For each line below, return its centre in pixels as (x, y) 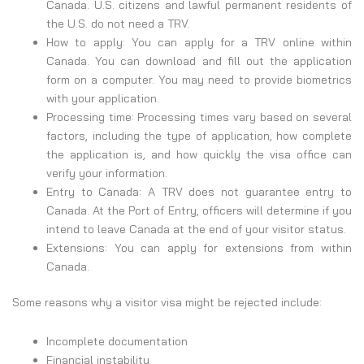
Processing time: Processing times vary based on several (199, 117)
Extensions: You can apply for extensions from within (199, 248)
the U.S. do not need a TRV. (120, 24)
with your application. (104, 99)
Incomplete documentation (117, 341)
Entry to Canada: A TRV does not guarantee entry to (199, 192)
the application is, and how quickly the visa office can (199, 155)
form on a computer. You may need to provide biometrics (199, 80)
